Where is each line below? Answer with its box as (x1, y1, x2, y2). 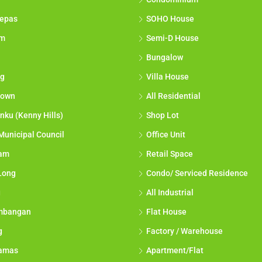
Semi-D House (146, 33, 199, 43)
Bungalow (146, 53, 183, 63)
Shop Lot (146, 111, 179, 120)
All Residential (146, 91, 201, 101)
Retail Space (146, 149, 193, 159)
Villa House (146, 72, 189, 82)
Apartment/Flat (146, 246, 204, 256)
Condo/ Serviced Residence (146, 168, 248, 178)
